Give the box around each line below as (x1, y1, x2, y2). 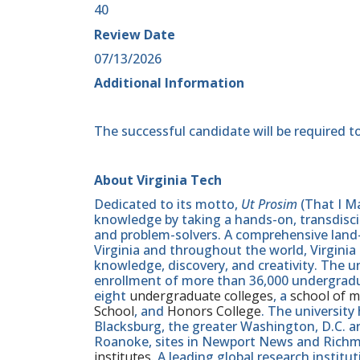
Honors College (167, 301, 261, 320)
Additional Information (94, 73, 244, 92)
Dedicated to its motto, (94, 194, 241, 213)
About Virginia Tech (94, 170, 222, 189)
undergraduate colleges (129, 286, 273, 305)
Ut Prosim (241, 194, 297, 213)
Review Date (94, 25, 175, 43)
